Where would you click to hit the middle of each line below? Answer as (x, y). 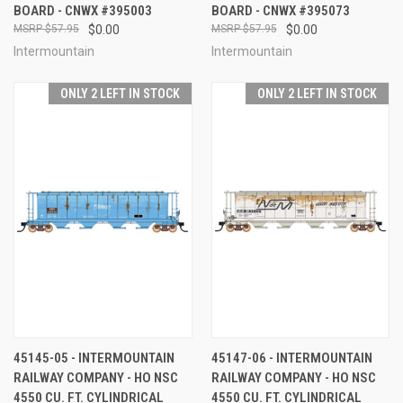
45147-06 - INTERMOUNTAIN (291, 358)
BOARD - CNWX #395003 (83, 10)
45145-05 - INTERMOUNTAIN (94, 358)
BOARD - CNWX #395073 (280, 10)
